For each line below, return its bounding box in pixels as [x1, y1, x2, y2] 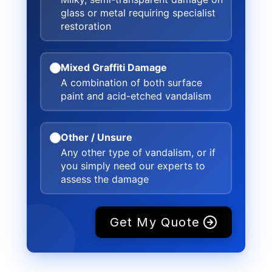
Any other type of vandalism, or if [60, 146, 216, 158]
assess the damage [60, 172, 149, 185]
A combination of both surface [60, 76, 202, 89]
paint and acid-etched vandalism [60, 89, 211, 102]
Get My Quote [109, 215, 200, 229]
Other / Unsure [60, 131, 132, 143]
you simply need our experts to [60, 159, 205, 172]
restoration [60, 19, 111, 32]
